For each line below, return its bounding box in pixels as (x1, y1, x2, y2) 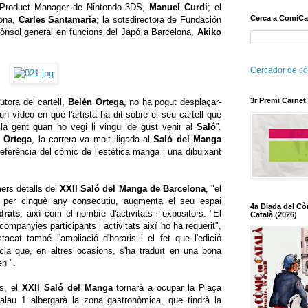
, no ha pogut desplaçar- (123, 97, 222, 108)
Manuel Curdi (149, 2, 208, 13)
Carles (18, 14, 45, 25)
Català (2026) (250, 210, 297, 219)
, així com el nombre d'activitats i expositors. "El (20, 208, 222, 219)
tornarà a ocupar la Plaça (112, 283, 222, 294)
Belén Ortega (67, 97, 124, 108)
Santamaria (48, 14, 97, 25)
